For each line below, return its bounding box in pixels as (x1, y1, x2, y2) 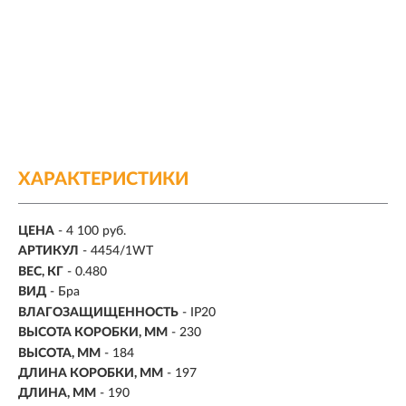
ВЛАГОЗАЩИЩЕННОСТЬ (18, 305, 179, 319)
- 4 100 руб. (58, 224, 126, 237)
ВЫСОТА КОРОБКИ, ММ (18, 326, 168, 340)
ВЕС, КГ (18, 265, 63, 278)
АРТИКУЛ (18, 245, 79, 258)
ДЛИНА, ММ (18, 387, 96, 401)
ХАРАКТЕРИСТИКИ (18, 169, 188, 188)
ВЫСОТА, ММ (18, 346, 101, 360)
